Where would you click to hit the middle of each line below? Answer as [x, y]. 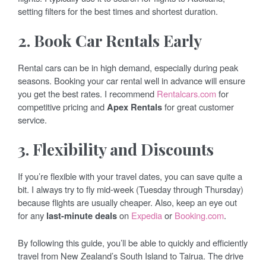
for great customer [198, 107]
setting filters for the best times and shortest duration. [118, 11]
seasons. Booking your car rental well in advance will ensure [132, 81]
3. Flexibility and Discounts [116, 149]
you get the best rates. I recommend [87, 94]
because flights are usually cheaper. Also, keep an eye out [127, 202]
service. [32, 120]
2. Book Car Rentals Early [110, 41]
